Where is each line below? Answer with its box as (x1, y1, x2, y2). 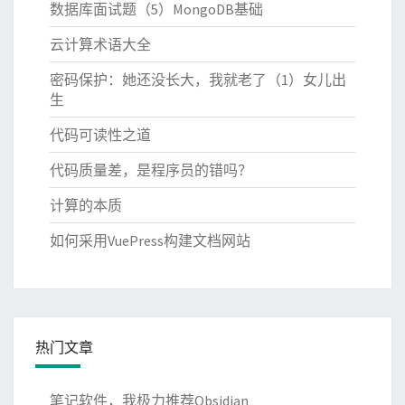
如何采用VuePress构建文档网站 (50, 231, 250, 250)
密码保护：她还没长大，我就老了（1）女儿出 (50, 71, 346, 89)
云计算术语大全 (50, 35, 151, 54)
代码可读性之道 (50, 126, 151, 145)
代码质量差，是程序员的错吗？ (50, 161, 252, 180)
